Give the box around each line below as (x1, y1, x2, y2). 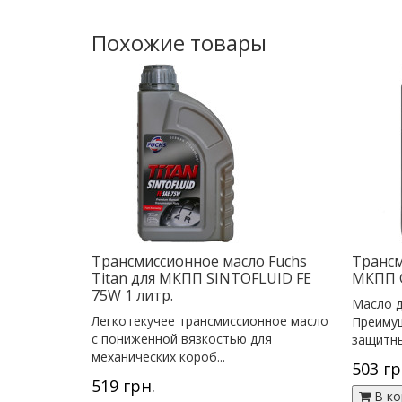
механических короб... (92, 347, 225, 365)
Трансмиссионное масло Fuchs (92, 250, 307, 271)
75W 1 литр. (92, 284, 173, 305)
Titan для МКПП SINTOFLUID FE (92, 267, 311, 288)
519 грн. (92, 374, 155, 397)
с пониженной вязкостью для (92, 329, 272, 347)
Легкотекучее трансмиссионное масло (92, 311, 328, 329)
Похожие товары (92, 27, 267, 57)
